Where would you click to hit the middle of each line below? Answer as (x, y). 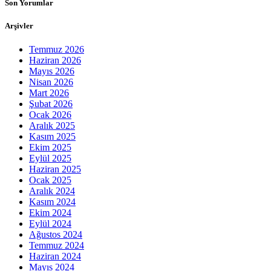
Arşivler (19, 26)
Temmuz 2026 (57, 50)
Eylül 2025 (50, 158)
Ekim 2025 (50, 148)
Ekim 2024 (50, 213)
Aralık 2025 (52, 126)
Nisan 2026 (51, 82)
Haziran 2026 (55, 60)
